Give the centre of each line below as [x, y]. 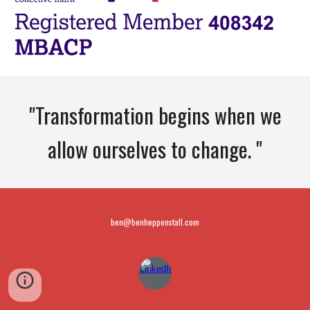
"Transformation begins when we [155, 115]
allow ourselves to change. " [155, 149]
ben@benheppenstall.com [155, 222]
